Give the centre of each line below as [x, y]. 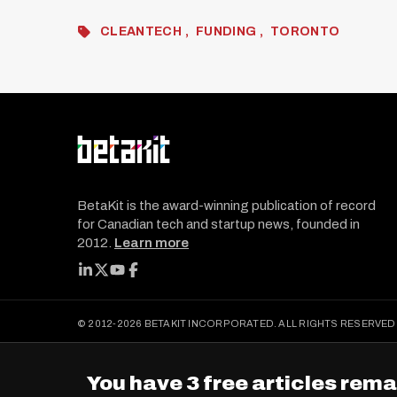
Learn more [152, 243]
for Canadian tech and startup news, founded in [218, 225]
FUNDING [227, 32]
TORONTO [305, 32]
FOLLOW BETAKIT [126, 273]
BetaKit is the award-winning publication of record [226, 206]
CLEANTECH [143, 32]
